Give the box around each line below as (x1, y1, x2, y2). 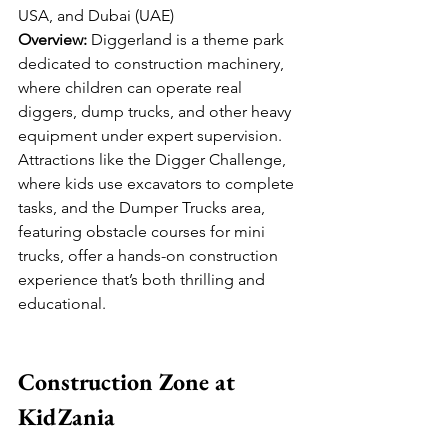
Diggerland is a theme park (87, 30, 288, 50)
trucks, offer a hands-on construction (18, 246, 282, 266)
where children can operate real (18, 78, 246, 98)
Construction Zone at (18, 366, 241, 398)
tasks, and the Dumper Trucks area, (18, 198, 269, 218)
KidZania (18, 401, 115, 433)
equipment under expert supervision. (18, 126, 286, 146)
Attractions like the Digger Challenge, (18, 150, 290, 170)
